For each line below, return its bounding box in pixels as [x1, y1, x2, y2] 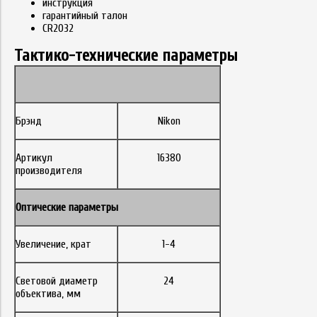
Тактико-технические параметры [14, 46, 238, 65]
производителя [16, 164, 82, 177]
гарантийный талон [42, 9, 127, 22]
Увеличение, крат [16, 238, 91, 250]
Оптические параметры [16, 201, 118, 214]
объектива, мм [16, 287, 81, 300]
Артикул [16, 151, 52, 164]
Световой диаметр [16, 275, 98, 287]
